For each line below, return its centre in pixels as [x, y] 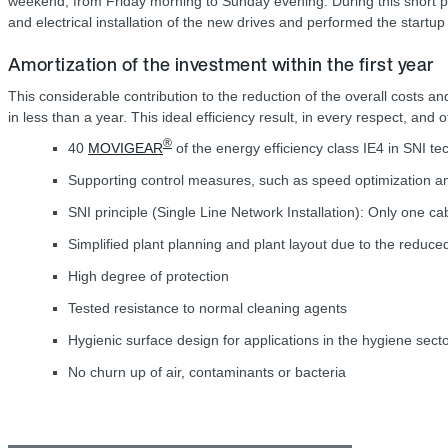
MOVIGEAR [125, 148]
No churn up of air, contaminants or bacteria [207, 372]
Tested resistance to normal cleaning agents [207, 308]
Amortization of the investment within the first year [221, 64]
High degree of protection [148, 276]
